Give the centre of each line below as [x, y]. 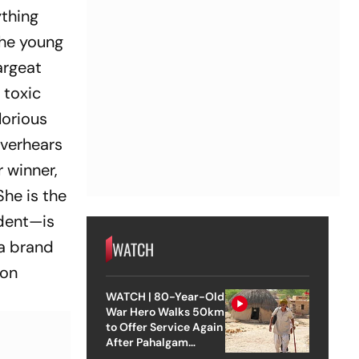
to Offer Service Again [164, 327]
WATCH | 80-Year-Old [165, 296]
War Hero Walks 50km [165, 311]
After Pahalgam [147, 342]
